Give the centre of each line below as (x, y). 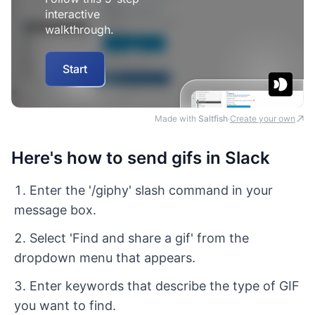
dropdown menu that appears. (105, 257)
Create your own (263, 118)
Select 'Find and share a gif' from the (139, 238)
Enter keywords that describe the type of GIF (165, 285)
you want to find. (65, 305)
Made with (176, 118)
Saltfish (213, 118)
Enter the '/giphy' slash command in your (151, 190)
